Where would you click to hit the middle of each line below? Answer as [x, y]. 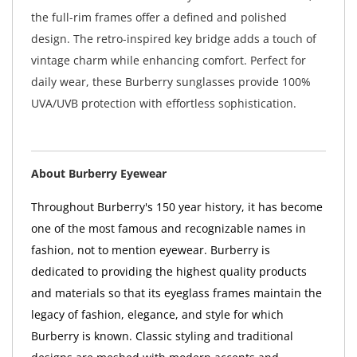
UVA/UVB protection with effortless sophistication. [163, 104]
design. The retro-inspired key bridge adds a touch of [173, 39]
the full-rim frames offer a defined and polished [159, 18]
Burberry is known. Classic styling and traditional [162, 335]
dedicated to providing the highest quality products [169, 271]
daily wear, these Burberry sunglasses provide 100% [171, 82]
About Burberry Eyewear [98, 173]
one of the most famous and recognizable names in [168, 228]
